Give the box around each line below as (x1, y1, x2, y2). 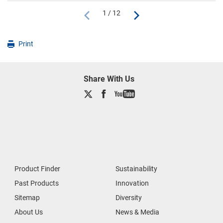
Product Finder (14, 164, 60, 173)
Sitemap (14, 193, 40, 202)
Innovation (115, 179, 149, 187)
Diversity (115, 193, 142, 202)
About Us (14, 208, 43, 216)
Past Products (14, 179, 59, 187)
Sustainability (115, 164, 157, 173)
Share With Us (83, 74, 134, 84)
